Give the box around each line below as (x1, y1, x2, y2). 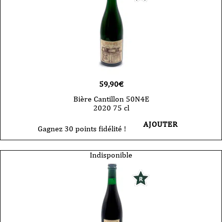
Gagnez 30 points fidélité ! (37, 123, 126, 133)
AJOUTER (143, 119, 178, 129)
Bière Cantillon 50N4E (73, 94, 149, 104)
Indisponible (90, 150, 132, 160)
